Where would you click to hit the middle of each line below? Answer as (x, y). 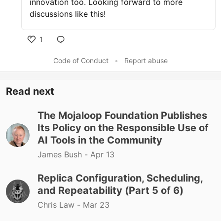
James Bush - (64, 154)
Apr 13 (102, 154)
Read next (30, 91)
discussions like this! (68, 14)
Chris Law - (60, 205)
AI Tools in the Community (100, 140)
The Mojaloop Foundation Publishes (122, 115)
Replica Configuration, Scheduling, (120, 178)
